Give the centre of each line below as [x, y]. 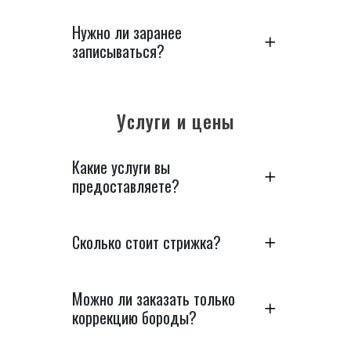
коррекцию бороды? [134, 317]
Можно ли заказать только [154, 299]
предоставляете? [126, 186]
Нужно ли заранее [127, 32]
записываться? [118, 51]
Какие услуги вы [121, 167]
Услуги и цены [175, 121]
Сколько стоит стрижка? [147, 242]
